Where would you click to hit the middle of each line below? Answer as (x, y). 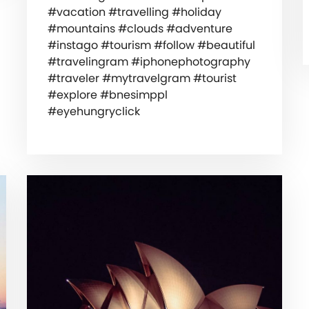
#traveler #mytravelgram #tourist (142, 78)
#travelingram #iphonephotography (149, 61)
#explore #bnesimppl (107, 94)
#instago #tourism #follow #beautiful (151, 45)
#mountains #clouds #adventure (140, 28)
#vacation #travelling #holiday (134, 12)
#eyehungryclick (93, 111)
